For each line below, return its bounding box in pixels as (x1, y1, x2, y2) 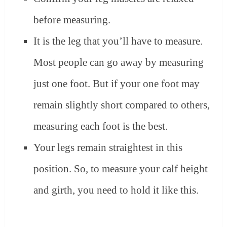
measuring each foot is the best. (33, 120, 168, 133)
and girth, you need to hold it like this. (33, 184, 199, 197)
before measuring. (33, 14, 111, 26)
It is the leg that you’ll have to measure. (33, 35, 203, 48)
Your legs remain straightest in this (33, 141, 183, 154)
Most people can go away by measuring (33, 56, 204, 69)
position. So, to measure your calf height (33, 163, 208, 175)
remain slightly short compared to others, (33, 99, 210, 111)
